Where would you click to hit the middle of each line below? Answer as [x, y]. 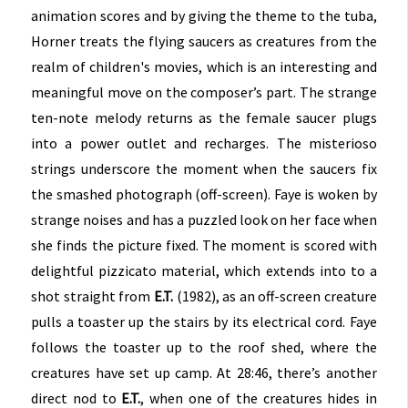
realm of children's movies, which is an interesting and [204, 67]
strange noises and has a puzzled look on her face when [204, 220]
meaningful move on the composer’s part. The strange [204, 92]
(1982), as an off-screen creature [276, 296]
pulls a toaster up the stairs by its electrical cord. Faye [204, 322]
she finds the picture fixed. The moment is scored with [204, 245]
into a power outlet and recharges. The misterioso [204, 143]
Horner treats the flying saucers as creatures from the [204, 41]
